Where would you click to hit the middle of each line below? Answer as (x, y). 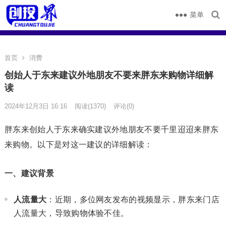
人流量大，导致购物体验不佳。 (71, 213)
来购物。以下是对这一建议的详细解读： (78, 145)
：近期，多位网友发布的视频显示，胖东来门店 (133, 200)
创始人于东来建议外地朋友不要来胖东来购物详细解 (109, 75)
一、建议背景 (29, 173)
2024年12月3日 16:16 (36, 106)
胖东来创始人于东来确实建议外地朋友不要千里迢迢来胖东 (111, 129)
